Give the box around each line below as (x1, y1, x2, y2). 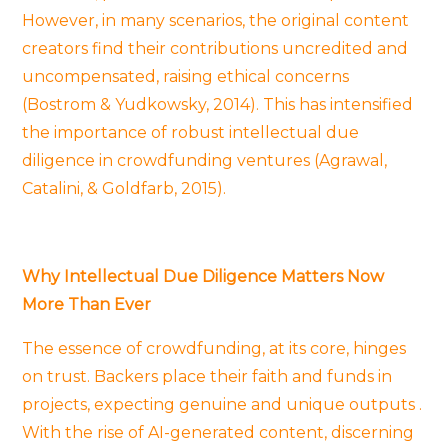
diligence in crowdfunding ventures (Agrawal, (22, 150, 388, 170)
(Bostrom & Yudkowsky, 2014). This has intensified (22, 94, 414, 114)
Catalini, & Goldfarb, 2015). (22, 178, 227, 198)
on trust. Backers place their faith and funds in (22, 366, 393, 386)
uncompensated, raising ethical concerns (22, 66, 350, 86)
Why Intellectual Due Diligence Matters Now (22, 266, 385, 286)
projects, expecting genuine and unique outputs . (22, 394, 423, 414)
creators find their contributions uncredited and (22, 38, 409, 58)
